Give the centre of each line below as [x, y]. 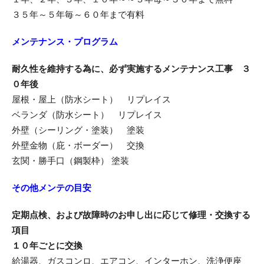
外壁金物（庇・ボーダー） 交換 [78, 145]
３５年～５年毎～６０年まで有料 [78, 14]
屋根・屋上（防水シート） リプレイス [91, 99]
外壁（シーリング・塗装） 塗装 [78, 130]
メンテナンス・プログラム [65, 42]
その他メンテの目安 [52, 188]
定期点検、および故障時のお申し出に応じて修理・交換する [131, 215]
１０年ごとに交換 [47, 245]
